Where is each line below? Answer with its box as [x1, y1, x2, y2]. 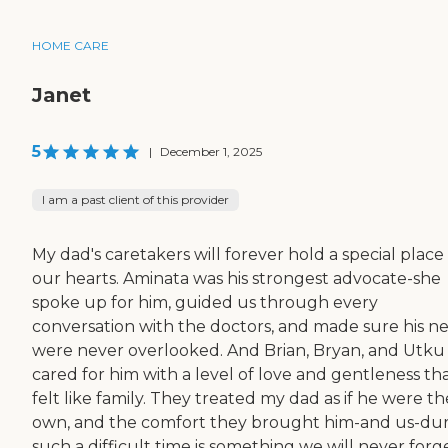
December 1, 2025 [160, 143, 262, 159]
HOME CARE [32, 37, 109, 53]
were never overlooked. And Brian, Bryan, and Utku [32, 340, 445, 360]
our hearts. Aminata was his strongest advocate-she [32, 268, 441, 288]
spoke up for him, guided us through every [32, 292, 378, 312]
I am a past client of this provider [42, 191, 229, 207]
